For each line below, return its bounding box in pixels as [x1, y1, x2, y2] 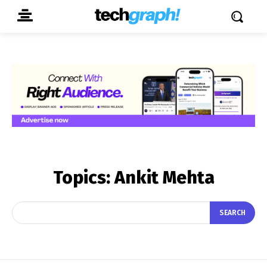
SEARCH [219, 209, 246, 218]
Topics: [52, 166, 114, 188]
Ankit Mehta [114, 166, 215, 188]
